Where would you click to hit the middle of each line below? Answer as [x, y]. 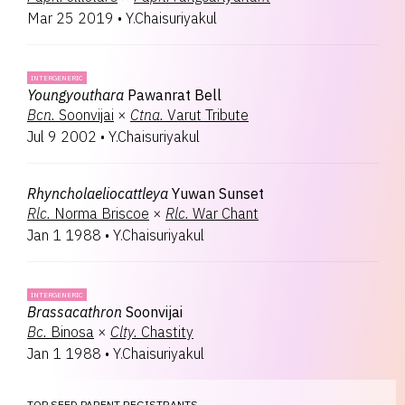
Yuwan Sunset [218, 193]
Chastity [167, 332]
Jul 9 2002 [62, 137]
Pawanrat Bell [174, 95]
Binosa [72, 332]
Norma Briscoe [102, 213]
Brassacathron [75, 312]
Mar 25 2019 [71, 18]
